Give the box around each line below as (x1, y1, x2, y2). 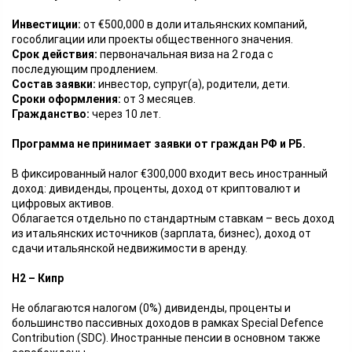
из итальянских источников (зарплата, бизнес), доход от (12, 227, 311, 240)
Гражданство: (12, 108, 90, 120)
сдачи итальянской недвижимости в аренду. (12, 242, 247, 255)
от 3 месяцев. (121, 93, 196, 105)
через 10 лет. (90, 108, 161, 120)
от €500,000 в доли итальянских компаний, (81, 18, 307, 31)
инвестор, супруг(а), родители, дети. (96, 78, 290, 90)
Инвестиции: (12, 18, 81, 31)
